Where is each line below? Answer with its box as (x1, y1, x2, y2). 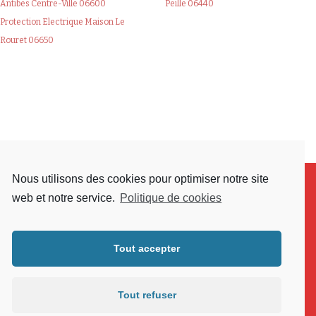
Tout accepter (114, 243, 180, 255)
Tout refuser (117, 289, 176, 301)
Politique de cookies (120, 191, 222, 204)
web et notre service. (12, 191, 118, 204)
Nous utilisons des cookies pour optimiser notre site (12, 172, 269, 185)
